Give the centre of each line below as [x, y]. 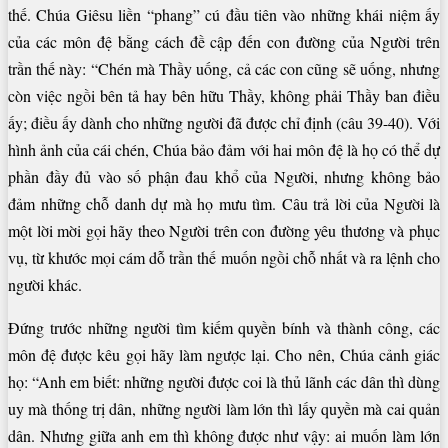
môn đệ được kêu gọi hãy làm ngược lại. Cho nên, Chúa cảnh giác [224, 355]
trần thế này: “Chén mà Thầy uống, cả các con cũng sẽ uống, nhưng [224, 69]
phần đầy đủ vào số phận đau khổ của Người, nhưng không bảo [224, 177]
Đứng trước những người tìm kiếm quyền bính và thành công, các [224, 328]
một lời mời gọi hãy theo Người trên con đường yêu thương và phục [224, 231]
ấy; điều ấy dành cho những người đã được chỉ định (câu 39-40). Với [224, 123]
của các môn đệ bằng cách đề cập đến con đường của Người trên [224, 42]
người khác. [45, 285]
